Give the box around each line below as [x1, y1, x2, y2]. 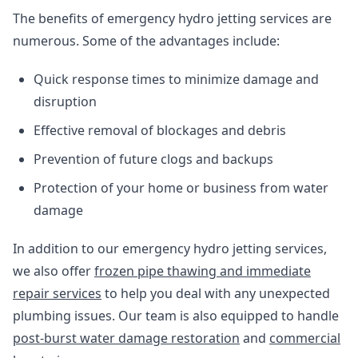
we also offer [13, 262, 94, 280]
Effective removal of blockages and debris [34, 121, 286, 139]
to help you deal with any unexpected [101, 284, 330, 302]
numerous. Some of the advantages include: [13, 32, 280, 50]
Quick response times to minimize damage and [34, 70, 319, 88]
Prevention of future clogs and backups [34, 150, 273, 168]
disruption [34, 93, 97, 110]
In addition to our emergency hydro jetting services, [13, 240, 327, 257]
